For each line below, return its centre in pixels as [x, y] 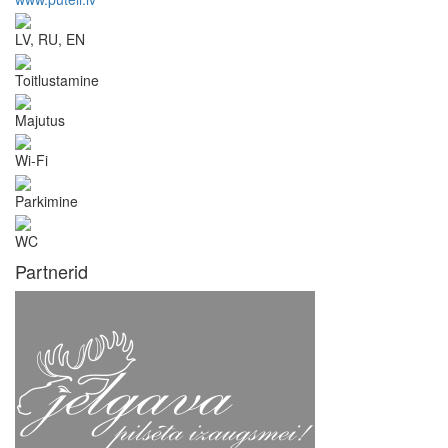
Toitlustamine [57, 79]
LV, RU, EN [50, 39]
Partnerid [51, 270]
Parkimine [46, 200]
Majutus [40, 119]
